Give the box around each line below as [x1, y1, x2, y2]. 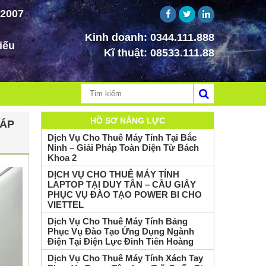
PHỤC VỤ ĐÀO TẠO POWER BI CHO [47, 189, 202, 199]
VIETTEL [47, 199, 84, 210]
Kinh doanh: [85, 31, 150, 43]
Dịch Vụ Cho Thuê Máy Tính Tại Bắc [47, 132, 197, 142]
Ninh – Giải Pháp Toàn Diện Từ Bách [47, 142, 199, 153]
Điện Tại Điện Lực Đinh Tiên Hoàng [47, 236, 194, 246]
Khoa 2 [47, 153, 77, 163]
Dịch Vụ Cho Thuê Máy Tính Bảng [47, 216, 188, 226]
